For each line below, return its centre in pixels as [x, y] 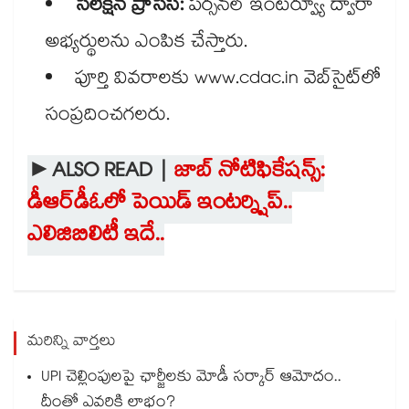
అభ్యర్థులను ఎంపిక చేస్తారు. [149, 44]
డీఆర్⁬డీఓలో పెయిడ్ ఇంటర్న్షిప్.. [160, 206]
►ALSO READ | [101, 174]
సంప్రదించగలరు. [108, 117]
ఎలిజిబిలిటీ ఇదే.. [96, 238]
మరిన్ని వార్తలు [72, 343]
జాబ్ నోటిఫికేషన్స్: [249, 174]
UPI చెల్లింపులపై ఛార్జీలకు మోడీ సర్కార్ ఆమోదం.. [191, 379]
